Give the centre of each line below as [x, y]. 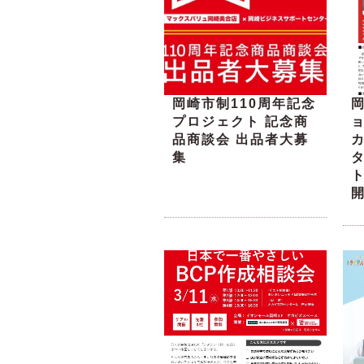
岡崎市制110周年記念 [244, 104]
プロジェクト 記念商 [240, 122]
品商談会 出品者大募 [240, 140]
